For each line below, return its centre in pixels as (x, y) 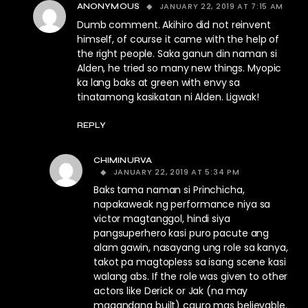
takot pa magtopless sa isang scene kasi (190, 262)
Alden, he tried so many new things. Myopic (179, 68)
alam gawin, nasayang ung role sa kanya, (191, 247)
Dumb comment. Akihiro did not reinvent (174, 25)
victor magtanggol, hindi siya (162, 219)
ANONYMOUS (108, 6)
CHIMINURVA (123, 160)
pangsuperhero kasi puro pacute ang (181, 233)
